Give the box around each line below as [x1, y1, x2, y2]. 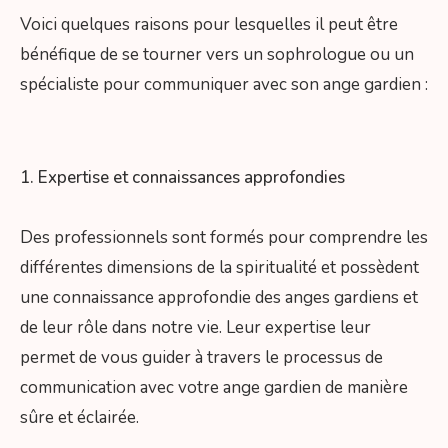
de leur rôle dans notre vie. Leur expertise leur [20, 316, 371, 340]
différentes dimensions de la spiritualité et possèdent [20, 256, 419, 280]
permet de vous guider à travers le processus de [20, 346, 383, 370]
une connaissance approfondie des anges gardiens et [20, 286, 418, 310]
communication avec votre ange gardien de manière [20, 376, 408, 400]
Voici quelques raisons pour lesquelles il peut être [20, 12, 398, 36]
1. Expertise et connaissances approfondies [20, 166, 345, 190]
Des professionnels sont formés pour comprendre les [20, 226, 428, 250]
